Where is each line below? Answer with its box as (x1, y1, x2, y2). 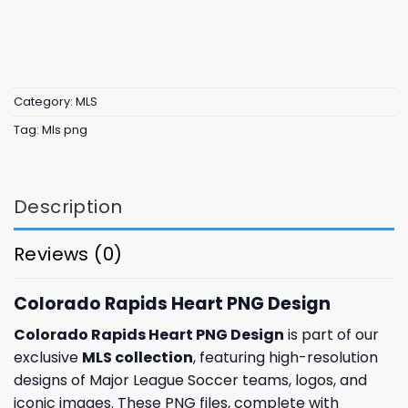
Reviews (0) (14, 240, 123, 267)
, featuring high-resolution (193, 347, 378, 369)
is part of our (284, 324, 379, 346)
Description (14, 193, 123, 219)
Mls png (42, 122, 87, 138)
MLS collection (82, 347, 193, 369)
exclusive (14, 347, 82, 369)
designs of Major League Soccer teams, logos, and (14, 370, 367, 392)
